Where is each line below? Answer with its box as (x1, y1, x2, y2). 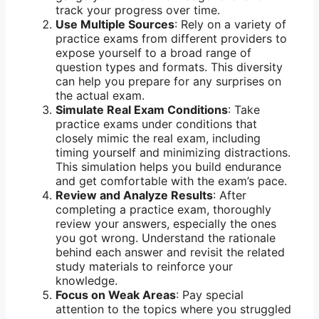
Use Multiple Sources (56, 17, 174, 32)
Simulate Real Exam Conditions (56, 103, 228, 117)
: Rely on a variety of (174, 17, 286, 32)
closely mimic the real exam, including (56, 131, 261, 146)
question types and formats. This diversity (56, 60, 283, 75)
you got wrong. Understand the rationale (56, 231, 276, 246)
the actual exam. (56, 88, 145, 103)
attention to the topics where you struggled (56, 302, 291, 317)
